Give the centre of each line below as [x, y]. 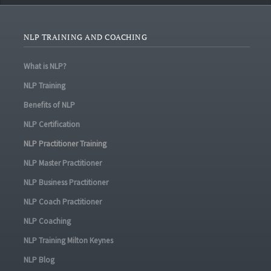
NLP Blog [39, 260]
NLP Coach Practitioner [62, 202]
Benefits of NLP [49, 105]
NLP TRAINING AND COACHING [85, 37]
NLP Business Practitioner [66, 182]
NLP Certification [51, 124]
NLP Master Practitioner [62, 163]
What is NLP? [45, 66]
